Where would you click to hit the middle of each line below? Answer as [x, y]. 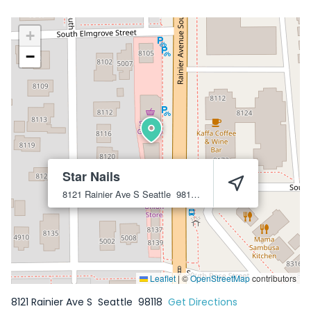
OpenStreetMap [220, 278]
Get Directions [203, 302]
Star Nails [91, 176]
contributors [273, 278]
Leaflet [162, 278]
